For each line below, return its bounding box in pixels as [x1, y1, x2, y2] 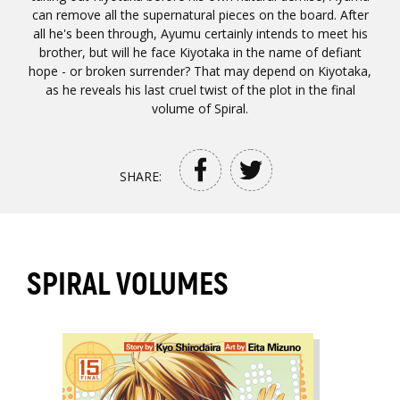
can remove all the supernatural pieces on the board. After [31, 5, 369, 23]
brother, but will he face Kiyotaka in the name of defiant [38, 43, 362, 61]
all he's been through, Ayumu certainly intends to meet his [32, 24, 368, 42]
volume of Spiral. [152, 99, 248, 117]
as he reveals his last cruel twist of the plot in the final [45, 80, 355, 98]
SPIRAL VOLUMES [27, 264, 229, 304]
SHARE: [119, 167, 162, 185]
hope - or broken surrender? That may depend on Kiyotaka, [29, 62, 371, 79]
